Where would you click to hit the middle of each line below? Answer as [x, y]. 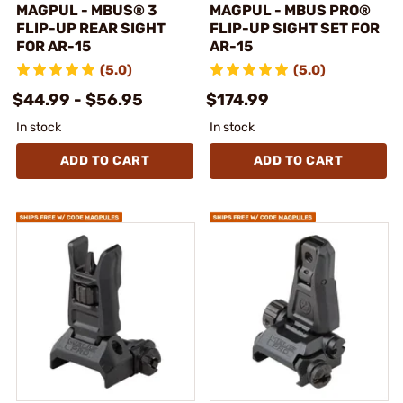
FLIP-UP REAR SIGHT [91, 28]
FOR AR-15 [54, 46]
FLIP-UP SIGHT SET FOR [295, 28]
